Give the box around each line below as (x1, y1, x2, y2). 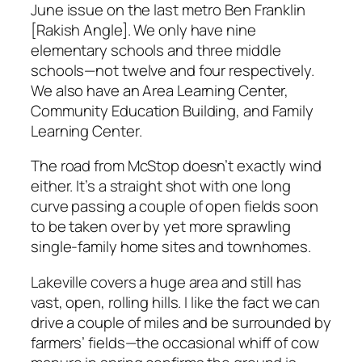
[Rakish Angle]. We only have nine (31, 19, 256, 40)
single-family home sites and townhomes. (31, 236, 312, 258)
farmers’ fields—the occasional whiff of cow (31, 331, 319, 353)
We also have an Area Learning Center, (31, 79, 289, 101)
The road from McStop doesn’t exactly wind (31, 155, 322, 177)
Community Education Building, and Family (31, 99, 314, 121)
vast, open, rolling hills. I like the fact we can (31, 291, 321, 313)
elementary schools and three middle (31, 39, 281, 61)
